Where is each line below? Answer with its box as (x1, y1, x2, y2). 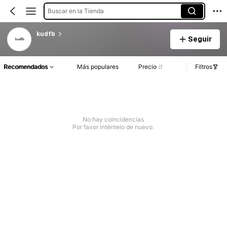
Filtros (195, 63, 212, 71)
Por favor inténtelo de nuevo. (72, 123, 155, 131)
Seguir (187, 34, 212, 43)
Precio (138, 63, 157, 71)
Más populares (77, 63, 119, 71)
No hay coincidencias (83, 116, 144, 124)
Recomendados (4, 63, 48, 71)
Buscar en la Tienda (47, 7, 104, 15)
